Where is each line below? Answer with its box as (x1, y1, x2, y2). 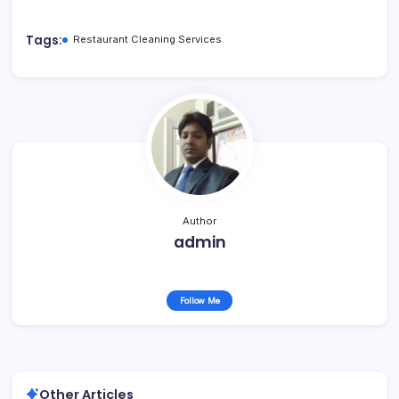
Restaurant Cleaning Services (73, 32, 222, 45)
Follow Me (179, 295, 220, 305)
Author (183, 214, 216, 227)
